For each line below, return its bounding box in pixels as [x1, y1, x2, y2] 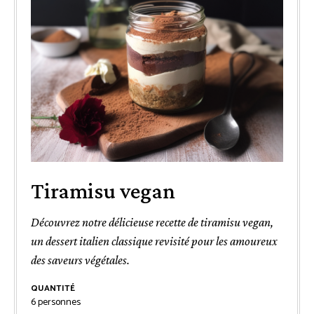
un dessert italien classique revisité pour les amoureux [31, 233, 278, 248]
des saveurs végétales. [31, 252, 130, 267]
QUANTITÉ [31, 281, 75, 295]
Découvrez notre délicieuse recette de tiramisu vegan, [31, 214, 273, 229]
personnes [38, 294, 81, 310]
